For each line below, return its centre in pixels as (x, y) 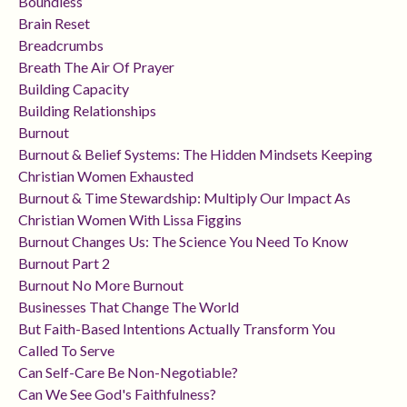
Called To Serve (66, 351)
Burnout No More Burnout (101, 285)
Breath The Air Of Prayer (96, 67)
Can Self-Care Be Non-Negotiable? (128, 372)
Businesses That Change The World (129, 307)
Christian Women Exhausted (106, 176)
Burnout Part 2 (64, 263)
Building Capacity (74, 89)
